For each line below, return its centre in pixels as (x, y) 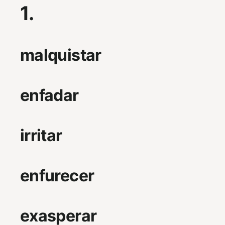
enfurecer (57, 175)
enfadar (49, 95)
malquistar (61, 55)
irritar (41, 135)
